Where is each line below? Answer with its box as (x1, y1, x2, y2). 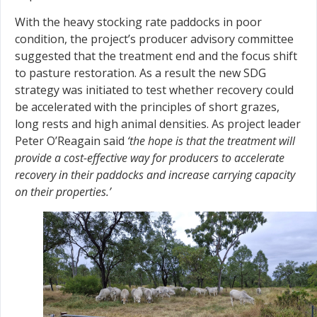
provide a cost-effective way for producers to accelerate (15, 149, 284, 166)
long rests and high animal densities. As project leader (15, 115, 301, 132)
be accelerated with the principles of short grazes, (15, 98, 279, 115)
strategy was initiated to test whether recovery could (15, 81, 294, 98)
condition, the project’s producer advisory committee (15, 30, 294, 47)
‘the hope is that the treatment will (127, 132, 295, 149)
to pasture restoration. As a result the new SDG (15, 64, 266, 81)
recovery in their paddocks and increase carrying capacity (15, 166, 295, 183)
